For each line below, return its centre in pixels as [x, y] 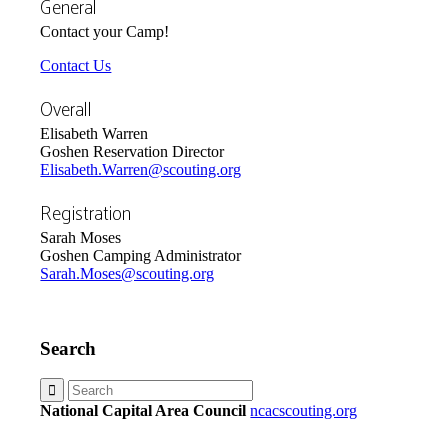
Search [68, 348]
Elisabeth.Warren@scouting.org [141, 169]
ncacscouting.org [304, 411]
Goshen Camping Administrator [141, 255]
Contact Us [76, 65]
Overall [66, 107]
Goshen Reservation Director [132, 151]
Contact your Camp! [105, 31]
